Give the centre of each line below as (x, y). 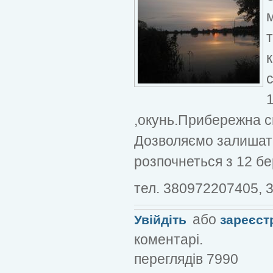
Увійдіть (160, 219)
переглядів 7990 (186, 259)
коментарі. (168, 239)
